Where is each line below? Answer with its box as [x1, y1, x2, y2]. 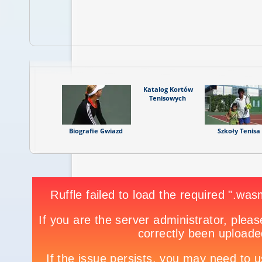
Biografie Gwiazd [69, 126, 123, 135]
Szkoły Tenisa [217, 126, 260, 135]
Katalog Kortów [143, 85, 193, 94]
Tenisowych [149, 94, 186, 102]
